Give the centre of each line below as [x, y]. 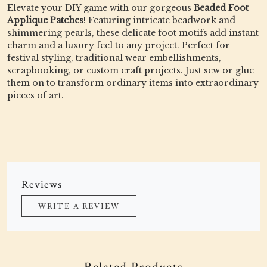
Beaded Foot [221, 8]
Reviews [42, 184]
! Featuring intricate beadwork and [159, 20]
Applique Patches [45, 20]
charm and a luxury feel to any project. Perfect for [119, 45]
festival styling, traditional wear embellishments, [114, 58]
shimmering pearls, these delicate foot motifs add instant [133, 33]
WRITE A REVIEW [79, 206]
